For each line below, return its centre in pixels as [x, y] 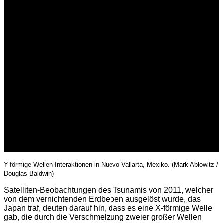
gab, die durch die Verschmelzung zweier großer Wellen [103, 217]
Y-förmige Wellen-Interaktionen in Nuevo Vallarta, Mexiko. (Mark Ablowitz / [111, 165]
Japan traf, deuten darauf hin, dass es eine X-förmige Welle [108, 208]
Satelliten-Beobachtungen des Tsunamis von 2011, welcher [109, 190]
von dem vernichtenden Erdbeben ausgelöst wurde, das [102, 199]
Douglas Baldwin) [29, 174]
